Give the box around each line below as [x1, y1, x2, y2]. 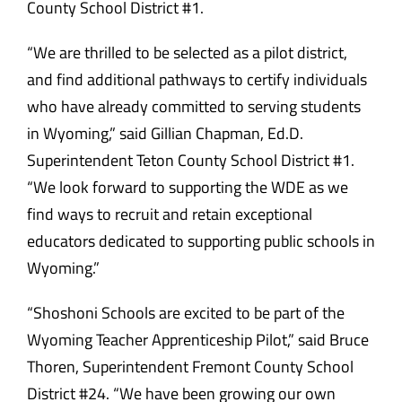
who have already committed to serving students [26, 93, 361, 118]
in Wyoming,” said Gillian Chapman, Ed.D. [26, 120, 303, 145]
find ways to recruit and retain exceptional [26, 201, 312, 226]
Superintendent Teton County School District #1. [26, 147, 354, 172]
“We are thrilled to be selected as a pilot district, [26, 39, 347, 65]
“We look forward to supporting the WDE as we [26, 174, 348, 199]
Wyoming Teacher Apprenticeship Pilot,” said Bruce [26, 327, 369, 352]
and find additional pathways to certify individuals [26, 66, 367, 92]
